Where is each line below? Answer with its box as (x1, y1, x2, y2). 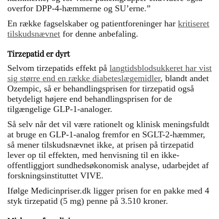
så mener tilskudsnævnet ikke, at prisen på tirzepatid (7, 140, 194, 150)
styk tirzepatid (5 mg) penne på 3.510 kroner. (7, 196, 168, 206)
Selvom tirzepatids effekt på (7, 63, 109, 73)
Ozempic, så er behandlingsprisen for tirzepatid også (7, 84, 194, 93)
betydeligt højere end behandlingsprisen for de (7, 94, 172, 104)
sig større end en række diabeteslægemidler (7, 73, 160, 83)
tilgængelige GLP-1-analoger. (7, 104, 112, 114)
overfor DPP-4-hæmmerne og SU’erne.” (7, 3, 151, 13)
